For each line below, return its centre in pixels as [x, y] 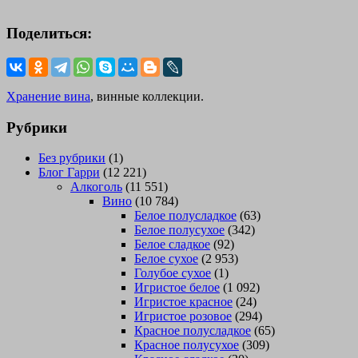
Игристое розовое [183, 316]
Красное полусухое [187, 345]
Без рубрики [72, 158]
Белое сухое [166, 259]
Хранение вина [48, 96]
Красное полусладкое [193, 331]
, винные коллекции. [147, 96]
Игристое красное [183, 302]
